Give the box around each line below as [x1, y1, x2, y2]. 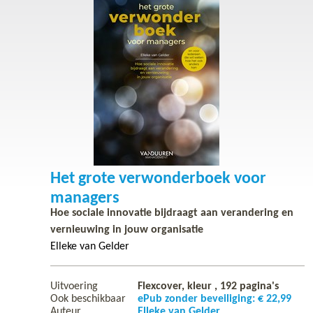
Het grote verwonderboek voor [50, 170, 266, 187]
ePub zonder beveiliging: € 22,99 [138, 293, 291, 305]
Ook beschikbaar [50, 293, 126, 305]
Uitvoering [50, 280, 98, 292]
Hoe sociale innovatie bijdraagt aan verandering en [50, 207, 293, 219]
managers [50, 189, 119, 207]
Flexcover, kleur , [138, 280, 220, 292]
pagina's [237, 280, 279, 292]
